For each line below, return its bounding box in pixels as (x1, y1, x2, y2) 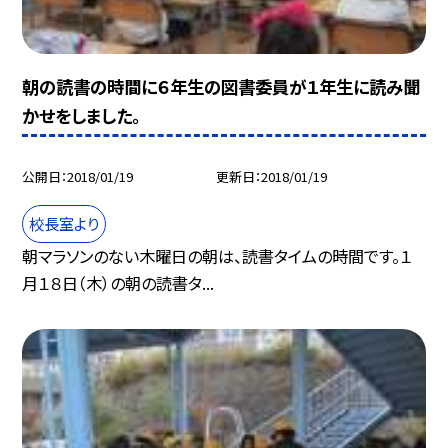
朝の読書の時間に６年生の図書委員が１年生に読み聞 (22, 74, 421, 100)
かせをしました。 (22, 103, 141, 129)
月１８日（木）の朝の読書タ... (22, 271, 215, 296)
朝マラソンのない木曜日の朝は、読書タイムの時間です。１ (22, 244, 413, 269)
